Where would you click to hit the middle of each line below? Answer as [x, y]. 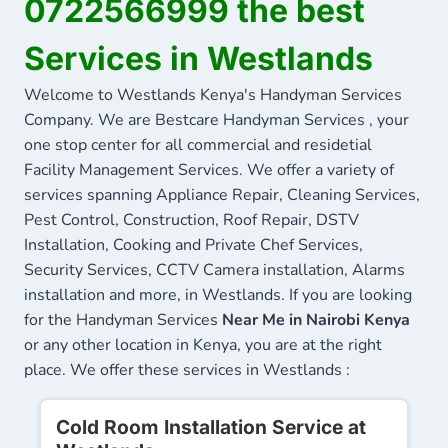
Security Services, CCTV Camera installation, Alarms [214, 269]
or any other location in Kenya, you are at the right [203, 344]
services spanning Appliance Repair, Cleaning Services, [222, 194]
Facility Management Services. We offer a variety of [209, 169]
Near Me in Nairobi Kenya [316, 319]
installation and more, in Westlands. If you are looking [218, 294]
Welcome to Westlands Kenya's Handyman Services [213, 94]
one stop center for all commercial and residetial [198, 144]
